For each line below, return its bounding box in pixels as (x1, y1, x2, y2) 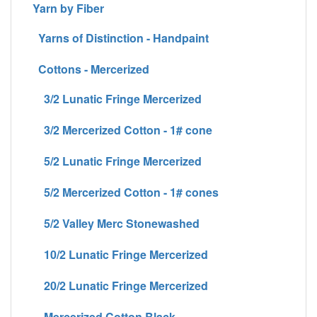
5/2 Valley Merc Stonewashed (33, 214, 200, 231)
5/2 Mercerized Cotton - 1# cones (33, 183, 219, 200)
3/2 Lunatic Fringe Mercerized (33, 90, 202, 107)
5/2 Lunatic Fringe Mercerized (33, 152, 202, 169)
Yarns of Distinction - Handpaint (33, 29, 209, 46)
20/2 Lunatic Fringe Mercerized (33, 277, 208, 294)
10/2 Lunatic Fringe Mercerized (33, 246, 208, 263)
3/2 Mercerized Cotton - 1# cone (33, 121, 212, 138)
